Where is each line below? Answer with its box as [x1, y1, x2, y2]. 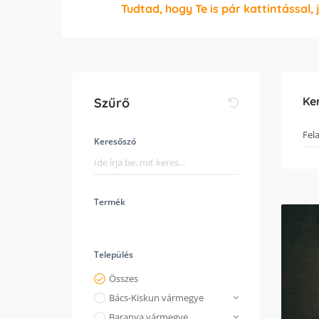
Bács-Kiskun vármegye [109, 291, 204, 304]
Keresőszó [94, 135, 136, 147]
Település [94, 249, 133, 261]
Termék [94, 196, 125, 208]
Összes [109, 272, 138, 285]
